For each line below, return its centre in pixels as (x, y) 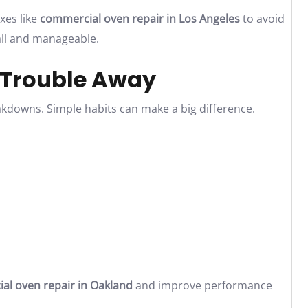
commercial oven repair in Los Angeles (140, 19)
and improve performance (202, 285)
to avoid (262, 19)
